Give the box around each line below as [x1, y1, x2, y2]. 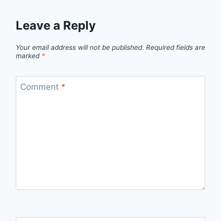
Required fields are [146, 43, 205, 51]
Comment [20, 81, 61, 92]
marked [16, 51, 41, 60]
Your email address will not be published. [16, 43, 144, 51]
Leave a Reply [16, 18, 96, 33]
